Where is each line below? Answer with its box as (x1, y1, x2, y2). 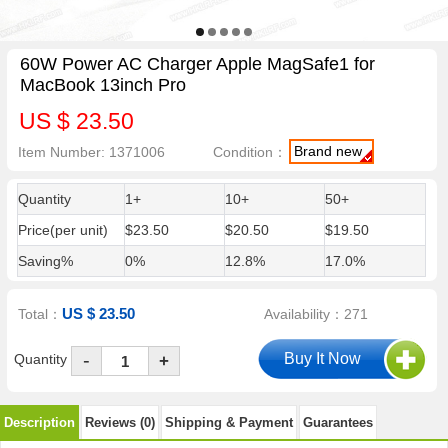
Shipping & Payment (165, 414, 293, 430)
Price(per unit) (17, 222, 108, 238)
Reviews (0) (85, 414, 155, 430)
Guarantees (303, 414, 373, 430)
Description (4, 414, 75, 430)
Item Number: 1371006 (18, 143, 166, 160)
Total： (18, 306, 63, 323)
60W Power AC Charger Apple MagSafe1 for (19, 54, 375, 75)
